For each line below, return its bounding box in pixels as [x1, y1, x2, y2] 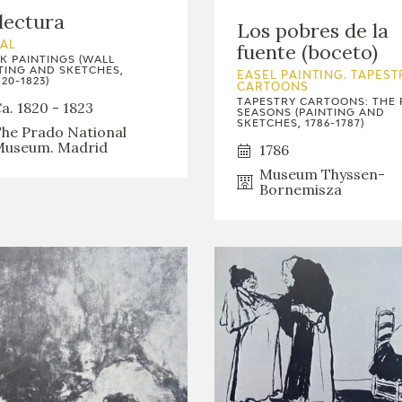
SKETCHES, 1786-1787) [237, 118, 364, 129]
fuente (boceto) [237, 39, 378, 66]
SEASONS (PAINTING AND [237, 108, 385, 118]
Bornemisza [259, 180, 342, 199]
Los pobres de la [237, 18, 389, 44]
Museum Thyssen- [259, 165, 385, 184]
